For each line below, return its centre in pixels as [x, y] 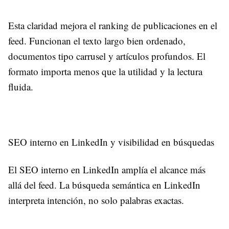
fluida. [21, 86]
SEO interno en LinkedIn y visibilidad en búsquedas [111, 142]
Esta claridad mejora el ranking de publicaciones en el [113, 25]
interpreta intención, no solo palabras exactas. [98, 200]
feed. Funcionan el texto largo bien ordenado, [97, 40]
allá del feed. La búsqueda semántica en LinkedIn [104, 185]
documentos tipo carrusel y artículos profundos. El [107, 56]
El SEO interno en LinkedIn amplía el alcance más [107, 169]
